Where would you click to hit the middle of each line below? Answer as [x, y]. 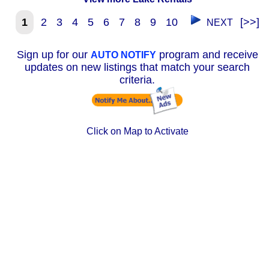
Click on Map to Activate [137, 131]
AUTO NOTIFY [123, 55]
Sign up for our [53, 55]
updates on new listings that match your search [137, 68]
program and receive [207, 55]
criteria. [137, 80]
